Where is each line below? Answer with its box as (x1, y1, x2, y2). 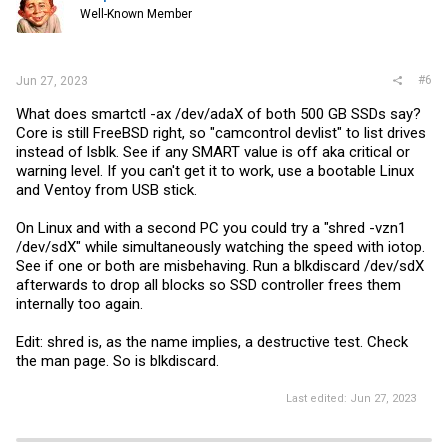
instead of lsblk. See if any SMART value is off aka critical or (16, 142, 410, 161)
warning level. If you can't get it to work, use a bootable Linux (16, 161, 414, 180)
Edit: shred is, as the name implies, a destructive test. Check (16, 332, 408, 351)
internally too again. (16, 294, 143, 313)
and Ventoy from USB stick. (16, 180, 197, 199)
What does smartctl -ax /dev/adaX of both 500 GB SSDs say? (16, 104, 421, 123)
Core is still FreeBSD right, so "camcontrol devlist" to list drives (16, 123, 426, 142)
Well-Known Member (80, 7, 192, 21)
